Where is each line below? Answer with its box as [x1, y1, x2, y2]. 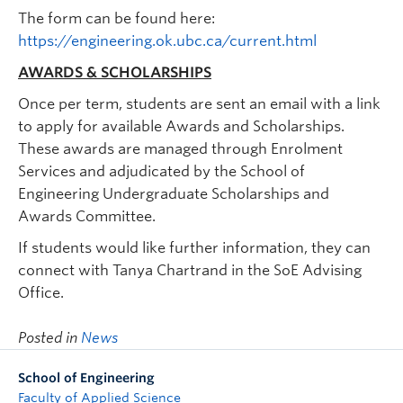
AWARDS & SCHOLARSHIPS [18, 64, 211, 82]
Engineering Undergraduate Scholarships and [18, 185, 329, 203]
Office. [18, 284, 64, 302]
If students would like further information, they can [18, 239, 371, 257]
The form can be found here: [18, 10, 215, 28]
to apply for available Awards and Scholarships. [18, 118, 348, 136]
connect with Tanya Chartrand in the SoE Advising [18, 262, 362, 280]
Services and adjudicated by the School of [18, 163, 305, 181]
